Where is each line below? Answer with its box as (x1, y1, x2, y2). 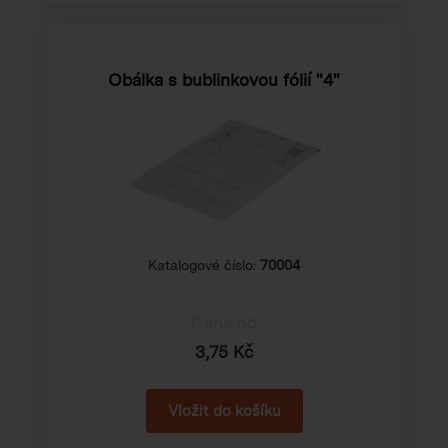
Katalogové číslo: (148, 257, 260, 274)
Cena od (191, 313, 257, 334)
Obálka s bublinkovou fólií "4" (108, 70, 340, 91)
